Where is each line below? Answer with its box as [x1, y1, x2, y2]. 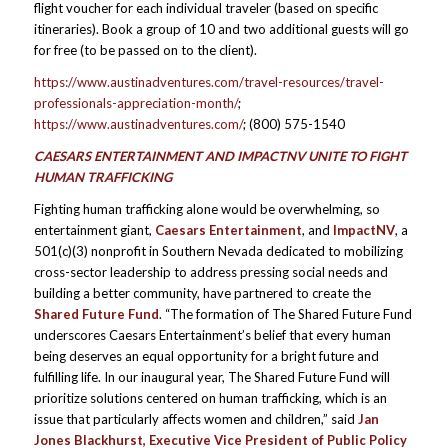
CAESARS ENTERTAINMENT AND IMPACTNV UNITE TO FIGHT [33, 148, 407, 165]
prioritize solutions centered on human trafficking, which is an [33, 390, 387, 407]
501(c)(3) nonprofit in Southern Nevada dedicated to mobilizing [33, 243, 403, 260]
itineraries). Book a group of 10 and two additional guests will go [33, 20, 409, 37]
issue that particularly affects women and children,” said [33, 411, 358, 428]
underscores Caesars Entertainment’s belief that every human [33, 327, 391, 344]
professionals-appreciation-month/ [33, 95, 238, 112]
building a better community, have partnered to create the [33, 285, 371, 302]
